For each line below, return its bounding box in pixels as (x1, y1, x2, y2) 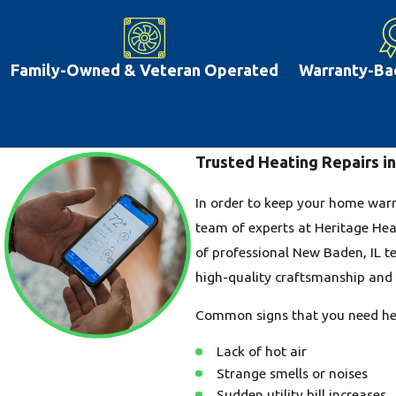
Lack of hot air (216, 343, 307, 360)
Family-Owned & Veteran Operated (10, 61, 278, 80)
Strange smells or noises (216, 364, 368, 381)
